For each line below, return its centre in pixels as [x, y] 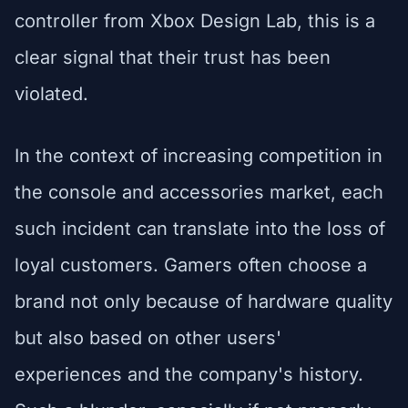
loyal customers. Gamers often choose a [191, 265]
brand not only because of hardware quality [204, 301]
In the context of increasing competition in [199, 155]
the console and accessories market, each [199, 192]
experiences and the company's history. [189, 374]
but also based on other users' [148, 337]
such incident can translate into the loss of [200, 228]
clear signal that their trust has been [173, 57]
